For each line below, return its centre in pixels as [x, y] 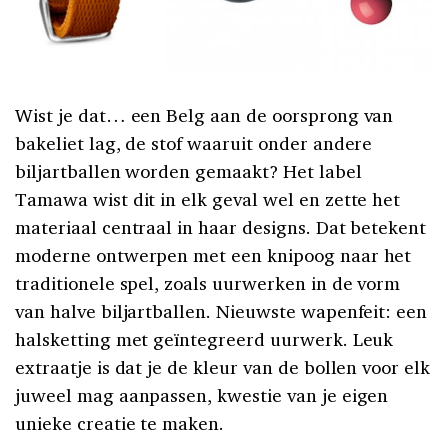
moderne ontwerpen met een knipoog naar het [213, 254]
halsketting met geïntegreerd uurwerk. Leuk [204, 338]
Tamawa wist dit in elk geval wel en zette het [208, 198]
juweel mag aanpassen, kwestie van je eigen [202, 394]
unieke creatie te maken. [120, 422]
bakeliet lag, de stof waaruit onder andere [194, 142]
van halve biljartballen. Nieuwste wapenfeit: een [221, 310]
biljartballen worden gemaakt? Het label [188, 170]
